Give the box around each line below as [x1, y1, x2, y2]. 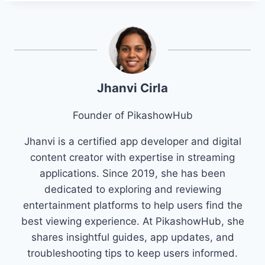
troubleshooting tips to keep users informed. [27, 247, 238, 260]
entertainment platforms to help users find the [22, 199, 243, 212]
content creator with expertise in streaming [30, 151, 235, 164]
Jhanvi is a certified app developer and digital [24, 135, 241, 148]
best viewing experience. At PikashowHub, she [21, 215, 244, 228]
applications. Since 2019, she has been [40, 167, 225, 180]
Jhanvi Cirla [97, 80, 168, 96]
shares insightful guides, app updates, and [31, 231, 234, 244]
